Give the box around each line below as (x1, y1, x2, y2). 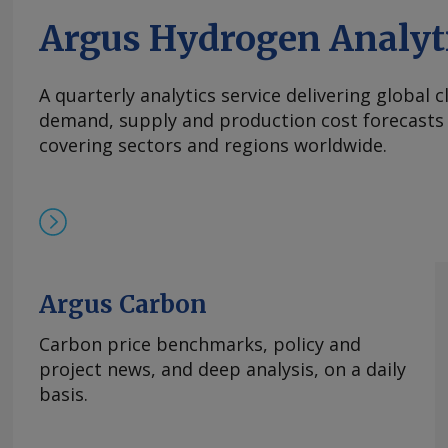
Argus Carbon (39, 289, 207, 321)
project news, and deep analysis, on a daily (39, 357, 406, 382)
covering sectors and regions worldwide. (39, 133, 387, 158)
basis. (39, 382, 88, 407)
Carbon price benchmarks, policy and (39, 332, 361, 357)
